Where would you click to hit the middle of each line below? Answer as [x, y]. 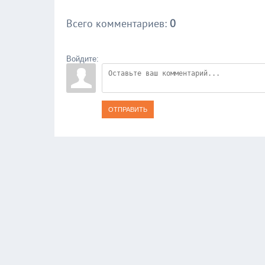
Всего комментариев [115, 23]
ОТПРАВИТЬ [128, 109]
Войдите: [83, 59]
